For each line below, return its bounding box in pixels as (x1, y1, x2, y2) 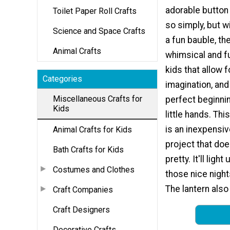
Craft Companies (53, 184, 113, 195)
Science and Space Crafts (53, 26, 145, 36)
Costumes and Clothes (53, 164, 135, 175)
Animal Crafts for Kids (53, 124, 132, 135)
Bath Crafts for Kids (53, 144, 124, 155)
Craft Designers (53, 204, 110, 215)
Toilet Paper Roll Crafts (53, 6, 137, 16)
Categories (43, 73, 82, 84)
